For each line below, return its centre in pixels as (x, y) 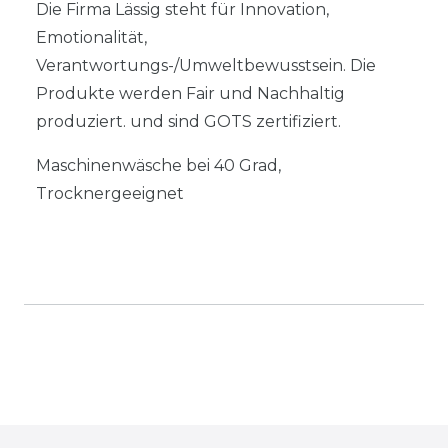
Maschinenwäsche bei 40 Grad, (158, 165)
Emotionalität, (91, 37)
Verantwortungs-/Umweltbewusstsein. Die (206, 65)
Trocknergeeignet (112, 193)
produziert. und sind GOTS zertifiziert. (190, 121)
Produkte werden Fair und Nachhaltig (190, 93)
